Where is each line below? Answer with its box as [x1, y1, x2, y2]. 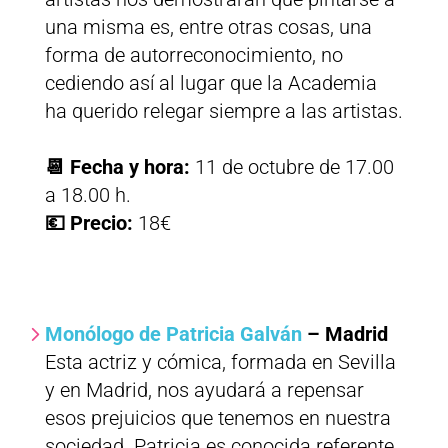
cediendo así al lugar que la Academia [44, 71, 377, 96]
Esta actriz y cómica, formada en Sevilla [44, 350, 396, 375]
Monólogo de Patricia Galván [44, 322, 302, 347]
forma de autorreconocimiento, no [44, 43, 343, 68]
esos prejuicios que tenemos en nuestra [44, 406, 391, 431]
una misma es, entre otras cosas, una [44, 15, 372, 40]
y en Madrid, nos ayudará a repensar [44, 378, 364, 403]
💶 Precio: [44, 211, 138, 236]
